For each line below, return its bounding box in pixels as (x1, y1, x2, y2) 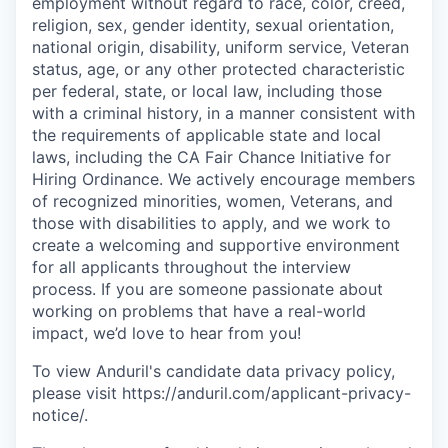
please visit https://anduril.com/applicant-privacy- (32, 383, 411, 403)
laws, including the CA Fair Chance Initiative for (32, 147, 391, 167)
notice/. (32, 405, 88, 425)
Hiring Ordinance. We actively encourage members (32, 169, 415, 189)
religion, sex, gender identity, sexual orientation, (32, 15, 394, 35)
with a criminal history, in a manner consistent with (32, 103, 415, 123)
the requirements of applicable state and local (32, 125, 381, 145)
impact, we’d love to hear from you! (32, 323, 301, 343)
